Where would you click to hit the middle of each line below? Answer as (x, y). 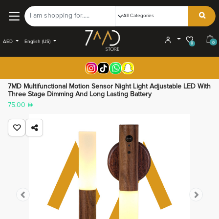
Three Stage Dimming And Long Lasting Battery (80, 94)
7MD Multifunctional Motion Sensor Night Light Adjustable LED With (109, 87)
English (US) (38, 41)
